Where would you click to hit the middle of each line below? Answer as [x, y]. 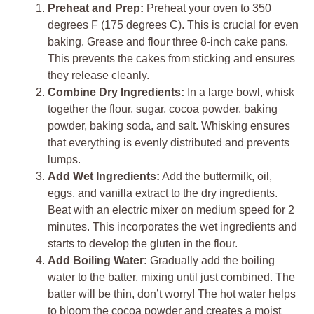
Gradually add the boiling [211, 260]
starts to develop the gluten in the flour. [143, 243]
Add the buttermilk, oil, [216, 176]
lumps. [64, 159]
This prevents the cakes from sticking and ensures [171, 58]
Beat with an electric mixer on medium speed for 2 [171, 210]
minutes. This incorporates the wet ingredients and [172, 226]
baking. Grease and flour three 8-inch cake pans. [168, 41]
